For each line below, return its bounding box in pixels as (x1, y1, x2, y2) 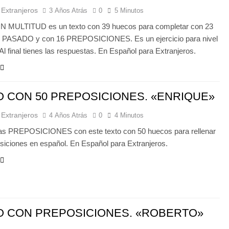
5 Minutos (114, 7, 144, 14)
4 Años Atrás (49, 111, 88, 119)
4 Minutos (114, 111, 144, 119)
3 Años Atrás (49, 7, 88, 14)
